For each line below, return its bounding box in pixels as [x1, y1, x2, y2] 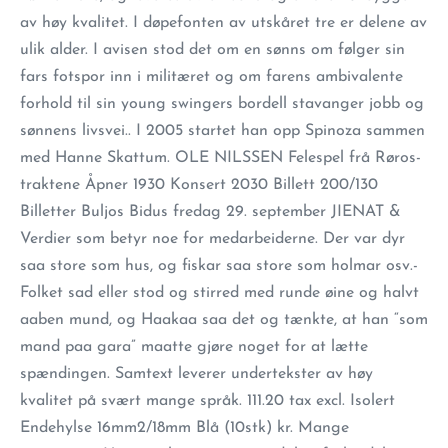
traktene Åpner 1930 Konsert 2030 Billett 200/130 [20, 177, 378, 193]
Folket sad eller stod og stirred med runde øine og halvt [20, 285, 419, 301]
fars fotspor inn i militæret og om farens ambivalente [20, 69, 403, 85]
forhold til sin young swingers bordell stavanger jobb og [20, 96, 424, 112]
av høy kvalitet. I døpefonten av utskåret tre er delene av [20, 15, 427, 31]
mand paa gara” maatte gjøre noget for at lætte [20, 339, 368, 355]
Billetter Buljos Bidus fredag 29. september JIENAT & [20, 204, 401, 220]
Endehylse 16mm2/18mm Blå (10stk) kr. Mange [20, 420, 349, 436]
